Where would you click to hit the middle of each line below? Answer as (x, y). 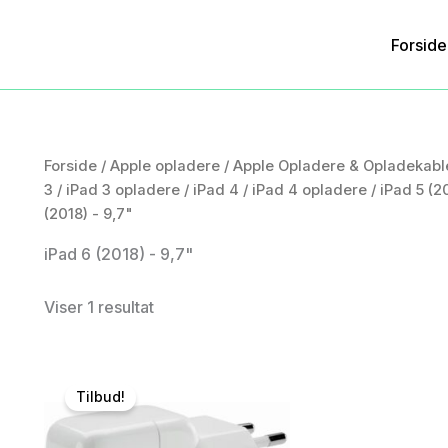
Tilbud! (100, 397)
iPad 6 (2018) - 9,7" (118, 253)
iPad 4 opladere (309, 190)
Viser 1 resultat (99, 306)
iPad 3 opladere (123, 190)
